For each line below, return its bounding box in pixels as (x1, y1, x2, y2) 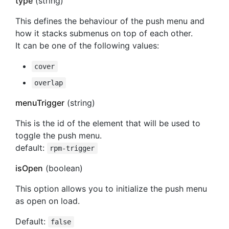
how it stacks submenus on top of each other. (15, 28, 193, 38)
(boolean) (43, 163, 83, 173)
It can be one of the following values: (15, 40, 159, 51)
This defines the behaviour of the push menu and (15, 15, 204, 26)
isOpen (15, 163, 43, 173)
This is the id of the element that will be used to (15, 118, 200, 128)
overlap (34, 78, 63, 87)
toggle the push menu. (15, 130, 102, 141)
